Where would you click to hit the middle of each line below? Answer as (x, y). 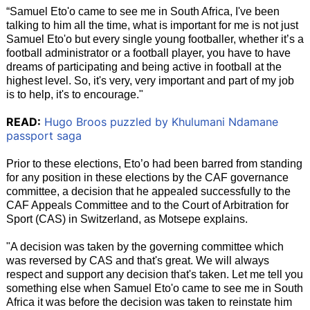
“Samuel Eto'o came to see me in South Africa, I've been (143, 11)
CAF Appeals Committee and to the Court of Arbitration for (147, 205)
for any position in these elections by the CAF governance (147, 177)
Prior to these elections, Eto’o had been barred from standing (154, 163)
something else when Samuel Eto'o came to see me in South (155, 288)
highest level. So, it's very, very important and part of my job (150, 80)
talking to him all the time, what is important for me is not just (152, 25)
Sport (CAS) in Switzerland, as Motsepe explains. (127, 219)
